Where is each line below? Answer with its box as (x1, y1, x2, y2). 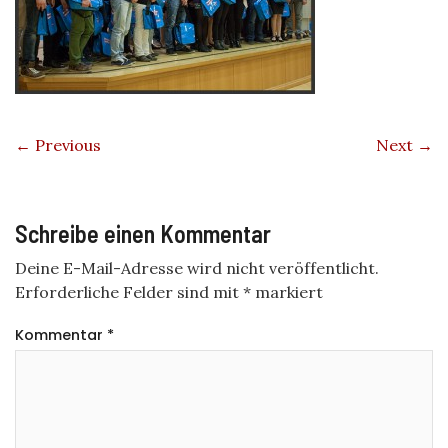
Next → (376, 135, 433, 155)
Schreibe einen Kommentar (15, 219, 271, 248)
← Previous (15, 135, 101, 155)
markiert (251, 282, 323, 302)
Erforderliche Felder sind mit (15, 282, 243, 302)
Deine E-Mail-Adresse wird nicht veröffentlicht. (15, 258, 379, 278)
